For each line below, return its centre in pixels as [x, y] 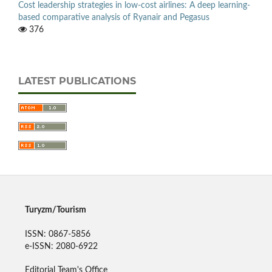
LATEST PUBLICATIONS [77, 81]
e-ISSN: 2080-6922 [61, 246]
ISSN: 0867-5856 [57, 234]
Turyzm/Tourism [55, 210]
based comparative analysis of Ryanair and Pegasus [114, 17]
